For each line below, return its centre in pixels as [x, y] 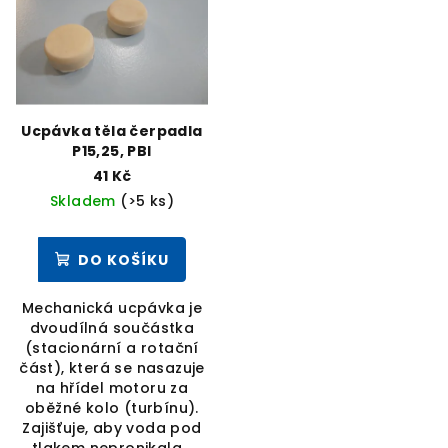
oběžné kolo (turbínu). [112, 408]
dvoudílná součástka [112, 328]
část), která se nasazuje [112, 368]
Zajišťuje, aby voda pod [112, 428]
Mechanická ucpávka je [112, 308]
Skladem [85, 201]
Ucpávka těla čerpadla [112, 131]
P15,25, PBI [112, 151]
